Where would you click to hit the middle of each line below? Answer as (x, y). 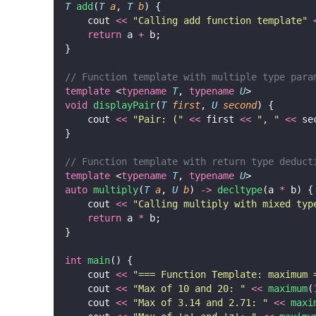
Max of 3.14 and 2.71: (200, 302)
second (240, 105)
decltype (240, 189)
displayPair (124, 105)
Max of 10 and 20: (189, 288)
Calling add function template (220, 20)
